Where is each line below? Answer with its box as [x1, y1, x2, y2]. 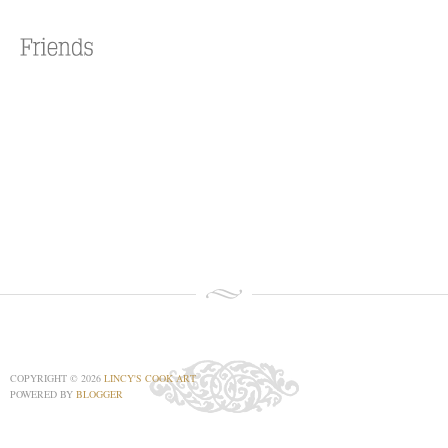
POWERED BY [10, 387, 76, 401]
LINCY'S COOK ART [104, 371, 196, 385]
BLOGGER [76, 387, 123, 401]
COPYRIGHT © [10, 371, 81, 385]
